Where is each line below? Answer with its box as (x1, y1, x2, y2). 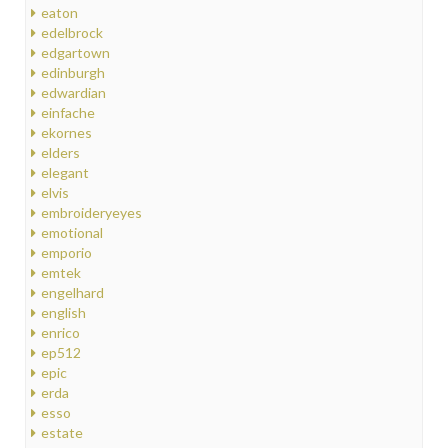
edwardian (41, 83, 106, 101)
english (41, 303, 86, 321)
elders (41, 143, 80, 161)
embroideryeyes (41, 203, 142, 221)
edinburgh (41, 63, 105, 81)
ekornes (41, 123, 92, 141)
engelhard (41, 283, 104, 301)
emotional (41, 223, 103, 241)
